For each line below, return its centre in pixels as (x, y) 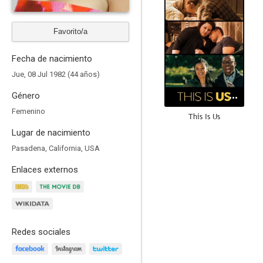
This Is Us (204, 116)
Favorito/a (70, 31)
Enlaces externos (45, 170)
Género (26, 96)
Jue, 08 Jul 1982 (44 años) (56, 74)
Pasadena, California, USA (56, 148)
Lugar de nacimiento (51, 133)
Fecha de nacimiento (52, 59)
